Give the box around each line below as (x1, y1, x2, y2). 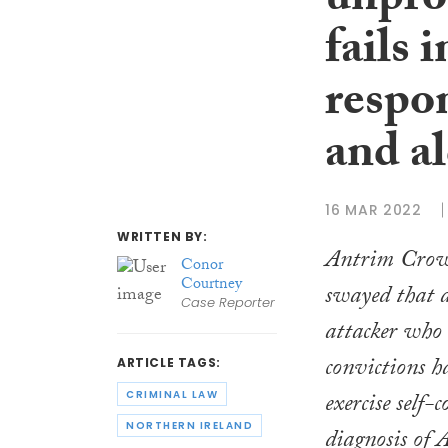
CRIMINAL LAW (126, 386, 218, 402)
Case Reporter (180, 292, 275, 312)
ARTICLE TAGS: (117, 354, 221, 372)
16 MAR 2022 (325, 199, 422, 220)
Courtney (180, 271, 242, 299)
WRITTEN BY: (117, 228, 208, 246)
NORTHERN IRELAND (126, 418, 253, 434)
